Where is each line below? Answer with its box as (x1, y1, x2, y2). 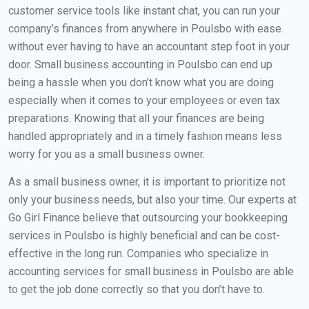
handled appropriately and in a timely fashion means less (8, 129, 282, 143)
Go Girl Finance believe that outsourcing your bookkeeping (8, 210, 288, 224)
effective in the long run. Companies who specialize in (8, 246, 268, 260)
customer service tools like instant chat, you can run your (8, 3, 280, 17)
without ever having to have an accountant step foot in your (8, 39, 290, 53)
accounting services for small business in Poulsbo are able (8, 264, 294, 278)
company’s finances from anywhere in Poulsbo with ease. (8, 21, 283, 35)
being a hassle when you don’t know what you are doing (8, 75, 274, 89)
